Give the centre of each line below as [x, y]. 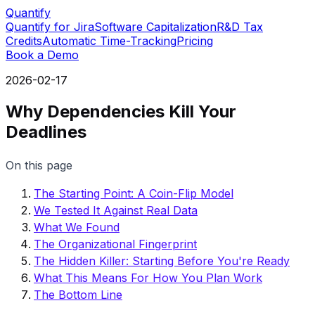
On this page [39, 165]
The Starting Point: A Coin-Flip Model [134, 193]
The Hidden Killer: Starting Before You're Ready [162, 261]
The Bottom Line [78, 294]
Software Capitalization [155, 27]
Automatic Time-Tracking [109, 41]
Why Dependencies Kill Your [121, 111]
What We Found [77, 227]
